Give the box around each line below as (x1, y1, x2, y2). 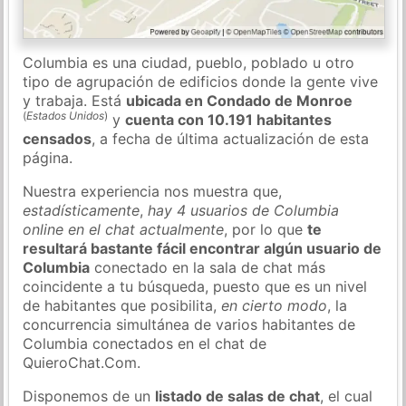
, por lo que (224, 219, 308, 238)
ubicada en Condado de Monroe (126, 91, 353, 110)
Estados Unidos (26, 108, 105, 122)
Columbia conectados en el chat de (23, 333, 267, 353)
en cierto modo (221, 295, 328, 314)
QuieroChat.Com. (23, 353, 141, 372)
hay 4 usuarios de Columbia (148, 200, 340, 219)
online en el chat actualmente (23, 219, 225, 238)
